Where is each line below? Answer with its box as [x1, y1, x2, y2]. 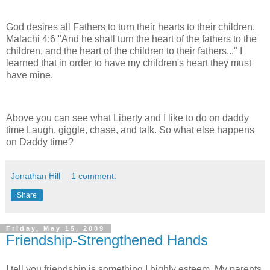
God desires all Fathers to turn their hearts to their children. [6, 21, 255, 32]
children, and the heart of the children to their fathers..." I [6, 45, 242, 56]
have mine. [6, 69, 53, 80]
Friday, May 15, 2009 [6, 225, 105, 233]
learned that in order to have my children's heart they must [6, 57, 251, 68]
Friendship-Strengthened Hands [6, 232, 208, 249]
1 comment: [71, 171, 117, 181]
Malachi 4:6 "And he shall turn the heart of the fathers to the [6, 33, 257, 44]
